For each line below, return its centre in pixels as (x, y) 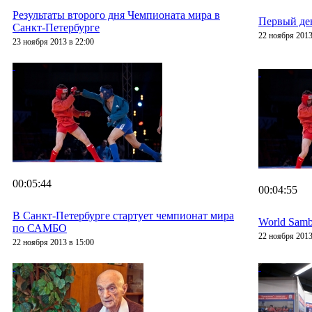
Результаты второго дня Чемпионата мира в (116, 15)
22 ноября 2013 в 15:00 (53, 243)
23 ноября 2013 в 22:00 (53, 42)
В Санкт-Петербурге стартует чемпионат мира (123, 216)
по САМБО (40, 228)
